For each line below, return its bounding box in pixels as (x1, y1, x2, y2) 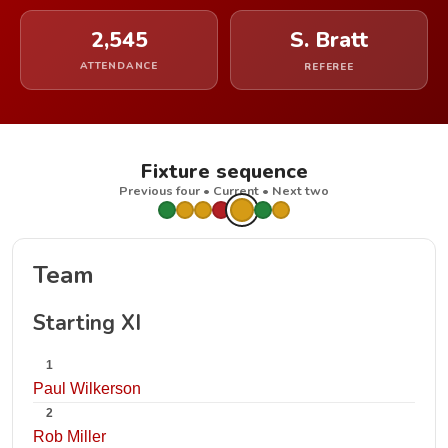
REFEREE (304, 60, 354, 74)
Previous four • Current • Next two (119, 182, 329, 199)
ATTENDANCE (80, 59, 158, 73)
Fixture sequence (140, 158, 308, 185)
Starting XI (33, 309, 141, 337)
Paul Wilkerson (33, 380, 141, 397)
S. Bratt (290, 25, 368, 55)
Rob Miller (33, 428, 106, 445)
